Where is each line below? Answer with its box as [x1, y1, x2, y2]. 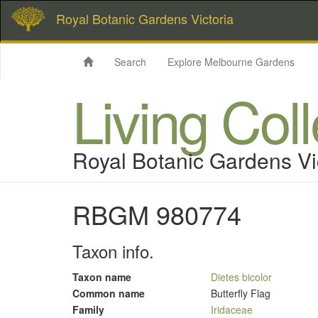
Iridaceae [211, 302, 253, 317]
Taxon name [72, 270, 131, 284]
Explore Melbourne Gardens [168, 55, 295, 69]
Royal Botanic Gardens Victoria [56, 9, 234, 28]
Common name [72, 286, 145, 300]
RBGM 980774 [72, 196, 241, 232]
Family [72, 302, 104, 317]
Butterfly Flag [211, 286, 270, 300]
